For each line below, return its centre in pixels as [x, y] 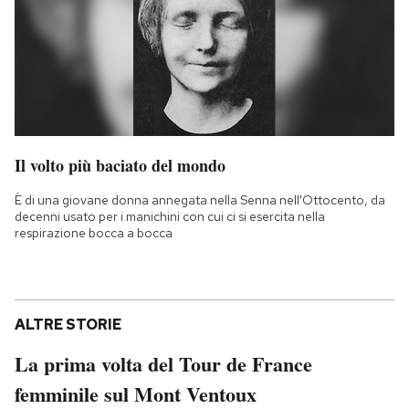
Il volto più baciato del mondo [120, 166]
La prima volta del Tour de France [163, 364]
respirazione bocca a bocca [94, 233]
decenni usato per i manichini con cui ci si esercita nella [170, 217]
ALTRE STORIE [68, 325]
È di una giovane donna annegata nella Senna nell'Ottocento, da [200, 200]
